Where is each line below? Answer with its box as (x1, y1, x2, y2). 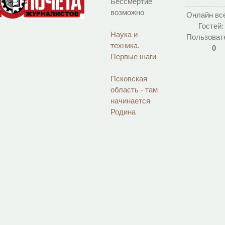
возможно (110, 8, 145, 17)
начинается (110, 96, 151, 105)
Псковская (110, 74, 148, 83)
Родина (110, 107, 138, 116)
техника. (110, 41, 140, 50)
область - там (110, 85, 158, 94)
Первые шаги (110, 52, 157, 61)
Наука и (110, 30, 138, 39)
